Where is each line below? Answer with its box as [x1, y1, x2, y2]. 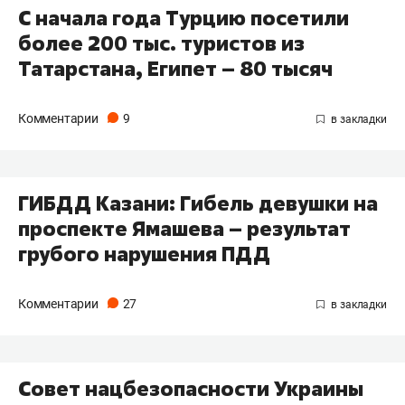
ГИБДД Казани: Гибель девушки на [18, 190, 378, 218]
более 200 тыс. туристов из [18, 30, 305, 58]
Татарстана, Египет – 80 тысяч [18, 55, 333, 83]
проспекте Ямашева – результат [18, 215, 351, 243]
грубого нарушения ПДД [18, 240, 270, 268]
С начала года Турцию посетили [18, 5, 349, 33]
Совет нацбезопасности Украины [18, 375, 363, 403]
